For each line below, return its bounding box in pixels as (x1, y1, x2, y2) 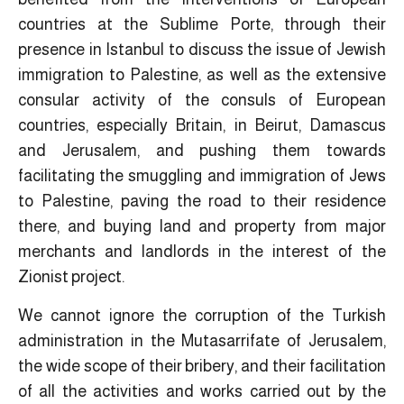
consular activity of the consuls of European (18, 91, 386, 110)
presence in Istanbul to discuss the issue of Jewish (18, 41, 386, 60)
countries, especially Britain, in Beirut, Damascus (18, 116, 386, 135)
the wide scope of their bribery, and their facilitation (18, 356, 386, 375)
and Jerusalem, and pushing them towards (18, 142, 386, 161)
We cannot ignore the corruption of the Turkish (18, 306, 386, 325)
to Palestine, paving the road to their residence (18, 192, 386, 211)
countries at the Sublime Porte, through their (18, 15, 386, 34)
